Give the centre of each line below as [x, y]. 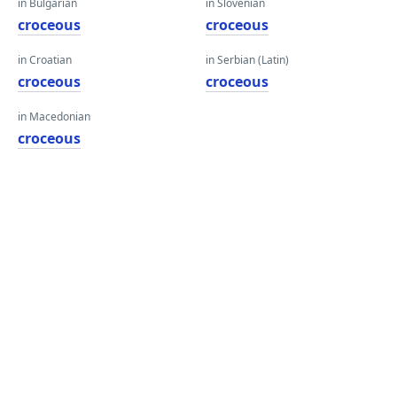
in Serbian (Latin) [247, 60]
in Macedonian [54, 117]
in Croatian [45, 60]
